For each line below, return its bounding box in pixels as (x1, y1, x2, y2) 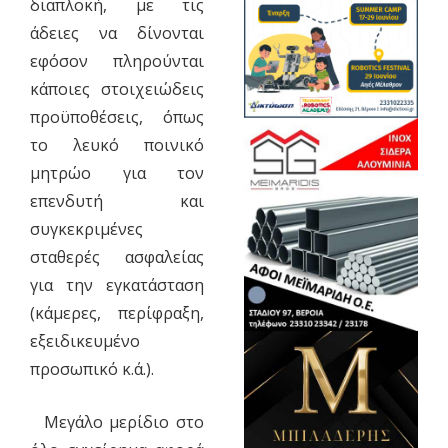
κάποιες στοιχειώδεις (29, 77, 205, 100)
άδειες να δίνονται (29, 21, 205, 44)
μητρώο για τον (29, 161, 205, 184)
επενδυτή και (29, 189, 205, 212)
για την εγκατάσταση (29, 273, 205, 296)
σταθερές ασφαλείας (29, 245, 205, 268)
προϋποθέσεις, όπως (29, 105, 205, 128)
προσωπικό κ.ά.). (29, 357, 154, 380)
